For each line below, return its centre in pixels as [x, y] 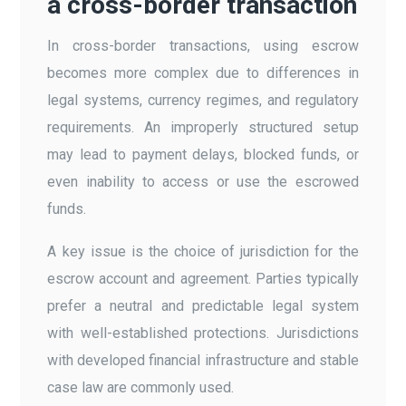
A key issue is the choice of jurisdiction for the [203, 251]
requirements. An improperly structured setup [203, 127]
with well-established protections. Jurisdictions [203, 333]
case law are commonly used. [141, 387]
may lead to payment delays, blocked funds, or [203, 154]
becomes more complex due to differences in [203, 72]
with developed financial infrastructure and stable [203, 360]
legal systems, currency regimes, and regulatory [203, 100]
